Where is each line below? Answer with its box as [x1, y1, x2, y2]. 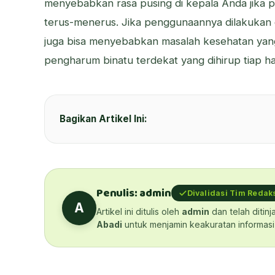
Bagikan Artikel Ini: [60, 112, 147, 125]
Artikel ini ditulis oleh [96, 206, 182, 217]
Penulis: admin [96, 184, 171, 202]
